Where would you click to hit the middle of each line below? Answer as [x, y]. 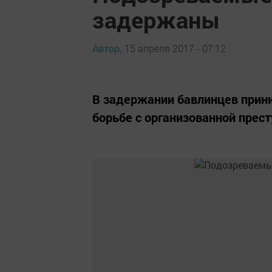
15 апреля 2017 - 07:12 [175, 48]
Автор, [107, 48]
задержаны [156, 19]
